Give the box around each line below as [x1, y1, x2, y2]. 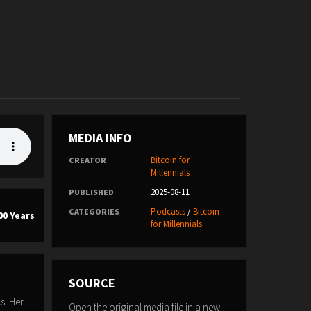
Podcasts [150, 205, 185, 217]
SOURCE [68, 275, 115, 291]
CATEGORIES [68, 206, 119, 217]
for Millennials [150, 218, 202, 230]
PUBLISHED [68, 187, 114, 197]
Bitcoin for [150, 154, 190, 166]
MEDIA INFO [68, 130, 132, 146]
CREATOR [68, 155, 106, 165]
